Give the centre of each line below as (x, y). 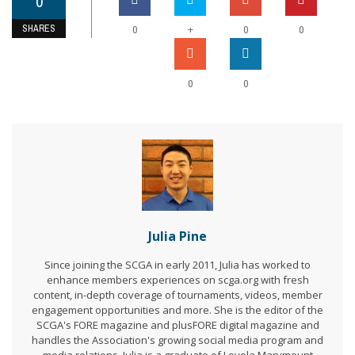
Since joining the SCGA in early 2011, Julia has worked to (177, 265)
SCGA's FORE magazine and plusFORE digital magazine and (177, 325)
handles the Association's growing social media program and (177, 340)
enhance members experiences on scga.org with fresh (177, 280)
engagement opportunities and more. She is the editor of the (177, 310)
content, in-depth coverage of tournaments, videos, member (177, 295)
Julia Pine (177, 237)
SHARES (39, 29)
